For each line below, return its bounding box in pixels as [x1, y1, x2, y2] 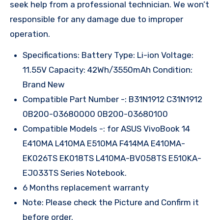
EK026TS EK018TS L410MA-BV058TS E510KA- [23, 153, 201, 163]
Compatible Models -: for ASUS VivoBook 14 [23, 123, 190, 134]
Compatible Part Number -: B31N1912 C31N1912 [23, 94, 202, 104]
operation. [10, 28, 50, 39]
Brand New [23, 79, 65, 89]
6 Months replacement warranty [23, 182, 149, 192]
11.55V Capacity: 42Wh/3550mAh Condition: [23, 64, 192, 75]
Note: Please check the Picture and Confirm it [23, 197, 199, 207]
